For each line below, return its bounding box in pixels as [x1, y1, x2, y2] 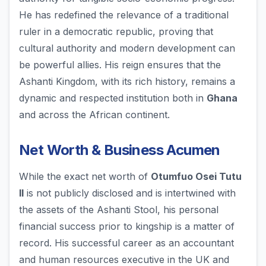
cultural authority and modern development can [19, 42, 235, 55]
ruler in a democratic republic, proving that [19, 26, 213, 38]
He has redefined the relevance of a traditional [19, 9, 229, 21]
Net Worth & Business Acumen [19, 141, 220, 159]
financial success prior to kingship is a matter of [19, 220, 235, 233]
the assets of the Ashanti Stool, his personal [19, 204, 218, 216]
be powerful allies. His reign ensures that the [19, 59, 221, 71]
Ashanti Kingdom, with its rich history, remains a [19, 75, 235, 88]
